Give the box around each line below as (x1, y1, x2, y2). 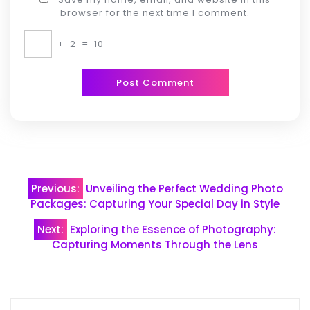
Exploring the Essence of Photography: (70, 222, 276, 237)
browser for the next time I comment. (60, 6, 250, 19)
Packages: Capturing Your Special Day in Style (30, 197, 280, 212)
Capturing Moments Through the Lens (52, 237, 258, 253)
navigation (10, 194, 128, 226)
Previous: (30, 181, 80, 197)
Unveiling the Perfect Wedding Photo (85, 181, 283, 197)
